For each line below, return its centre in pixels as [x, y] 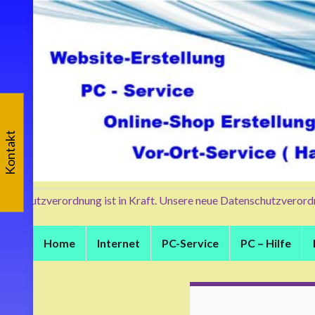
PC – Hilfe [266, 243]
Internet [118, 243]
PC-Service [190, 243]
